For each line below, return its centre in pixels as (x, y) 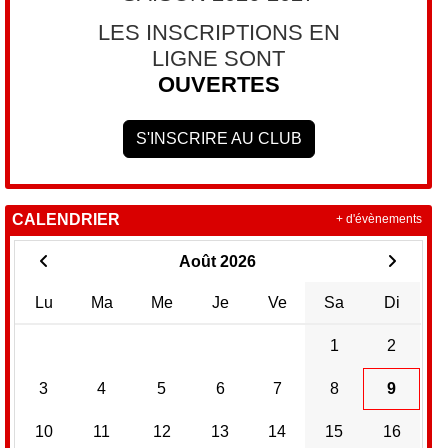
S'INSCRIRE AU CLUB (218, 138)
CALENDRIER (66, 219)
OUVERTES (218, 84)
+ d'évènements (378, 219)
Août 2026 (217, 261)
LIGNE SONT (219, 58)
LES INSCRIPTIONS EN (218, 32)
